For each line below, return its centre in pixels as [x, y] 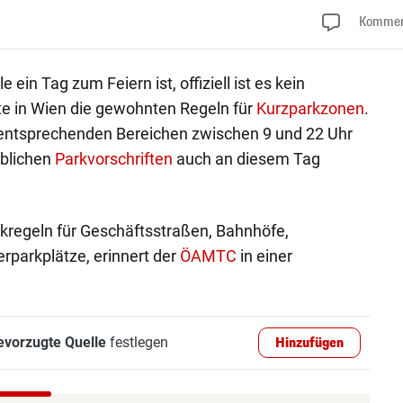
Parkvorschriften [113, 158]
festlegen [137, 342]
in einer [264, 255]
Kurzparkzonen [310, 108]
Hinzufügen [310, 343]
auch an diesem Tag [246, 158]
